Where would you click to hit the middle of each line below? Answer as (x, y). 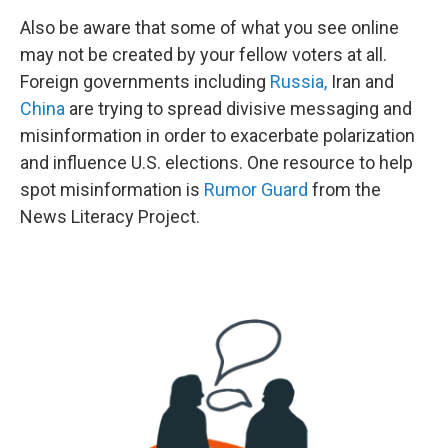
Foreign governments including (145, 81)
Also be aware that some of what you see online (209, 27)
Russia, (298, 81)
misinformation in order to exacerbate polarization (217, 135)
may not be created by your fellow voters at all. (203, 54)
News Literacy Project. (110, 216)
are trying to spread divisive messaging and (238, 108)
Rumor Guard (256, 189)
